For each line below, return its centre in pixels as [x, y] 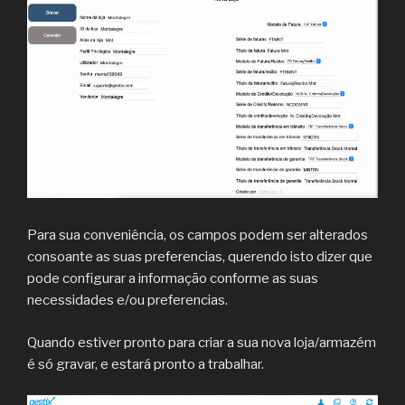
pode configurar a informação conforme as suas [173, 279]
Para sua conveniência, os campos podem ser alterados [198, 235]
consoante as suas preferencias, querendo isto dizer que [200, 257]
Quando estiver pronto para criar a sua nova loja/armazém [202, 342]
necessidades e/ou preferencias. [127, 301]
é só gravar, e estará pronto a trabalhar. [146, 364]
